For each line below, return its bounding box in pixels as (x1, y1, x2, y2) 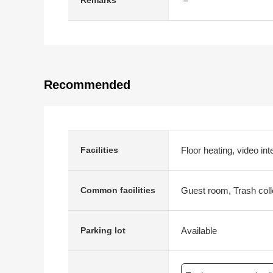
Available (181, 225, 217, 236)
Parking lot (80, 225, 126, 235)
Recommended (44, 78, 130, 91)
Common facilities (80, 185, 155, 195)
